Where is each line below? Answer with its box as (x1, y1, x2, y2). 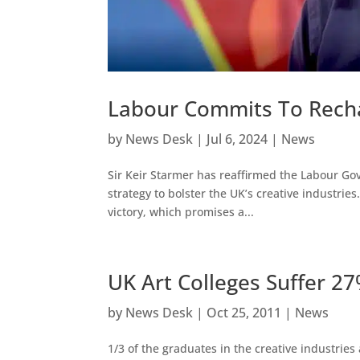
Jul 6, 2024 (207, 130, 268, 149)
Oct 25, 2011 (207, 304, 282, 322)
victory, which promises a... (108, 204, 255, 220)
